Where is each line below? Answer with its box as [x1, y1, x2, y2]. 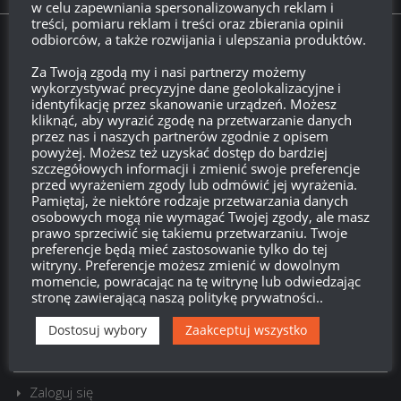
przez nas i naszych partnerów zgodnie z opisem [31, 126, 328, 145]
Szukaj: [13, 236, 55, 255]
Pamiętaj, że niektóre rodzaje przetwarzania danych [31, 191, 348, 209]
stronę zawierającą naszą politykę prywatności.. [31, 287, 323, 306]
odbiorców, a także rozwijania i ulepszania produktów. [31, 30, 366, 48]
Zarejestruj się [30, 341, 117, 360]
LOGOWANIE [13, 305, 89, 323]
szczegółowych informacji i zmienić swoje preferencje [31, 158, 360, 177]
